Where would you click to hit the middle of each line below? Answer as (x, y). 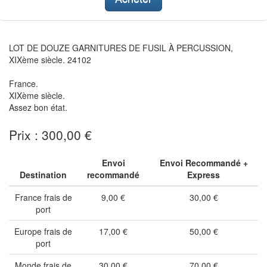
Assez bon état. (38, 107)
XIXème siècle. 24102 (50, 60)
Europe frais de (43, 231)
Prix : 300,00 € (50, 135)
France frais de (43, 197)
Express (204, 175)
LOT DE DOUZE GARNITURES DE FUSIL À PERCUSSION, (121, 48)
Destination (43, 175)
